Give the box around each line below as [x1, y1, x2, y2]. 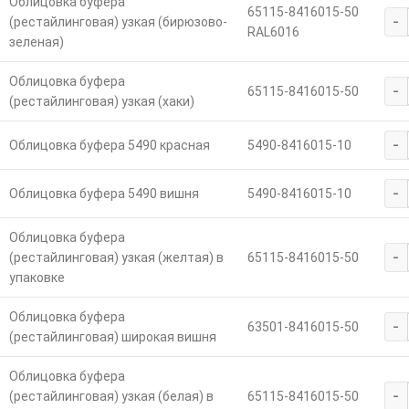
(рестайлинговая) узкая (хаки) [8, 94, 194, 110]
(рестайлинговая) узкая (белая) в [8, 389, 214, 404]
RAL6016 [246, 25, 299, 40]
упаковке [8, 270, 65, 286]
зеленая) [8, 35, 64, 50]
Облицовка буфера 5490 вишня [8, 186, 199, 202]
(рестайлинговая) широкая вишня [8, 330, 216, 345]
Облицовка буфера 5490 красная [8, 138, 210, 153]
